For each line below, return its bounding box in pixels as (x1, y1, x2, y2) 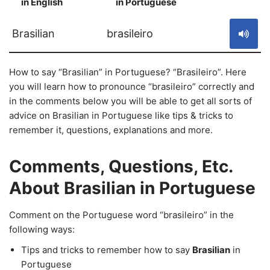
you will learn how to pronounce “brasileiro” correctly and (9, 81, 254, 92)
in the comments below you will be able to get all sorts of (9, 95, 252, 107)
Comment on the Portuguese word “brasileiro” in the (9, 209, 234, 221)
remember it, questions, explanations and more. (9, 124, 213, 136)
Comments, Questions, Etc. (9, 156, 233, 177)
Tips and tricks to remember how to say (21, 244, 192, 256)
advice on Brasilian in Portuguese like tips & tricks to (9, 110, 233, 121)
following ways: (9, 224, 75, 235)
